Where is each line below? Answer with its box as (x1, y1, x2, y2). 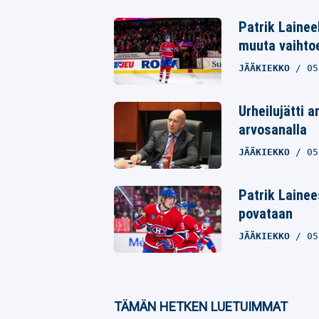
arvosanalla (238, 120, 307, 138)
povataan (238, 204, 293, 222)
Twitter (149, 11, 182, 23)
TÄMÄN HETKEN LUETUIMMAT (114, 299, 288, 315)
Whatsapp (149, 42, 194, 54)
